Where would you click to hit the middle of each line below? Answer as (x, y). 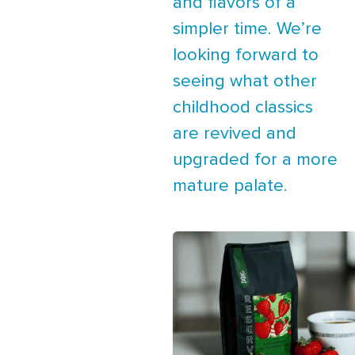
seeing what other (245, 82)
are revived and (235, 134)
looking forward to (246, 55)
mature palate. (230, 186)
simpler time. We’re (247, 29)
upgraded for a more (255, 160)
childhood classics (243, 108)
